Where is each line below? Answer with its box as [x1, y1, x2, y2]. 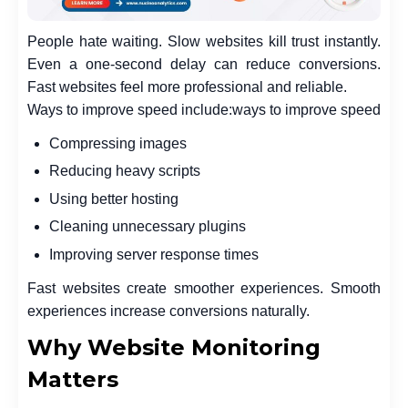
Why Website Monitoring [27, 333, 321, 361]
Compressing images [49, 135, 187, 151]
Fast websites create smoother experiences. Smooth [27, 280, 381, 296]
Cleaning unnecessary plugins [49, 219, 246, 235]
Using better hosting [49, 190, 178, 207]
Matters [27, 365, 118, 393]
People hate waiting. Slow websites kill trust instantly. [27, 33, 381, 49]
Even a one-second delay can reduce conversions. [27, 56, 381, 72]
